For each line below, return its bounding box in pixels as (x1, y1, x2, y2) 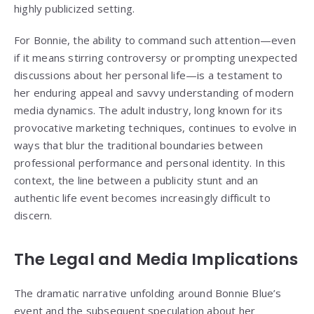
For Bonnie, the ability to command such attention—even (14, 33, 296, 48)
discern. (14, 208, 53, 223)
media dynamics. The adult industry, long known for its (14, 103, 282, 118)
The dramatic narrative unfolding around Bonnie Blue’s (14, 286, 282, 301)
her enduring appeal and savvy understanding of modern (14, 86, 294, 100)
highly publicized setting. (14, 1, 135, 16)
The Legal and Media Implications (14, 248, 299, 271)
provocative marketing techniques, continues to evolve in (14, 121, 297, 135)
